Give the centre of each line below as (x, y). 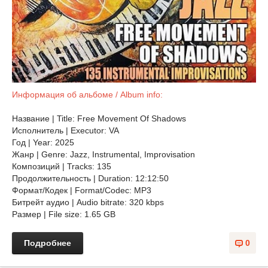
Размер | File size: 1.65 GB (65, 214)
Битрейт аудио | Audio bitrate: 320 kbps (88, 202)
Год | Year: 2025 (43, 142)
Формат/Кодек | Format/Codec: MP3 (83, 190)
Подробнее (48, 243)
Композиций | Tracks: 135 (62, 166)
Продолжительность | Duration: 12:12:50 (90, 178)
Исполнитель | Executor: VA (66, 130)
